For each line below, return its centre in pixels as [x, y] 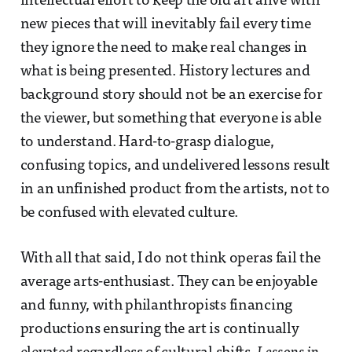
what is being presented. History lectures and [165, 71]
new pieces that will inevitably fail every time [165, 24]
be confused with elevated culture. [129, 213]
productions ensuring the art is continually [159, 329]
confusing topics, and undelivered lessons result [175, 166]
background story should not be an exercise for [171, 95]
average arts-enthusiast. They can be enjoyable [169, 282]
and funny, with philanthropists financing [156, 306]
